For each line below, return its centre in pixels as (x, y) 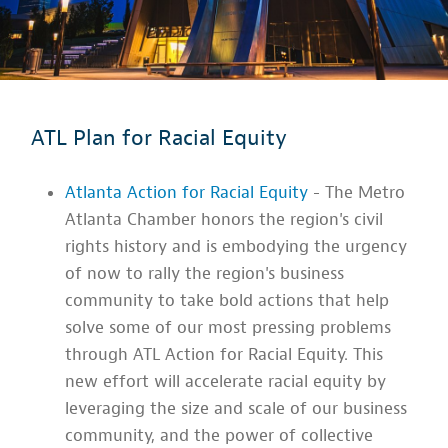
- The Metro (357, 193)
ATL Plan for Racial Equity (159, 137)
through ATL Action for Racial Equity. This (224, 355)
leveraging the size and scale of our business (236, 409)
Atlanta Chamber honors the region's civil (224, 220)
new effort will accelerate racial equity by (226, 382)
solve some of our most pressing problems (228, 328)
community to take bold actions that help (227, 301)
